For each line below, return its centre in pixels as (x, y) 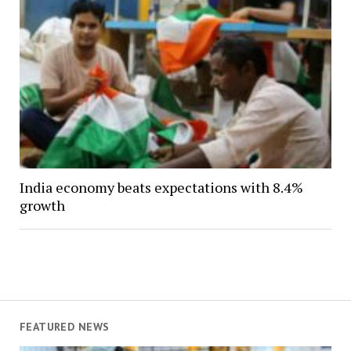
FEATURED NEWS (64, 327)
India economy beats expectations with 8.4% (161, 188)
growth (42, 206)
